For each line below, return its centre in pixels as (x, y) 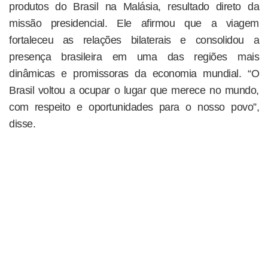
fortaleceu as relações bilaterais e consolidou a (134, 40)
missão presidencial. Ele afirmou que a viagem (134, 23)
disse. (22, 124)
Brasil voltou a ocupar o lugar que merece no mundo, (134, 90)
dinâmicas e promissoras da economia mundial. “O (134, 73)
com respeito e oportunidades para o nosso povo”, (134, 107)
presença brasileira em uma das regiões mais (134, 57)
